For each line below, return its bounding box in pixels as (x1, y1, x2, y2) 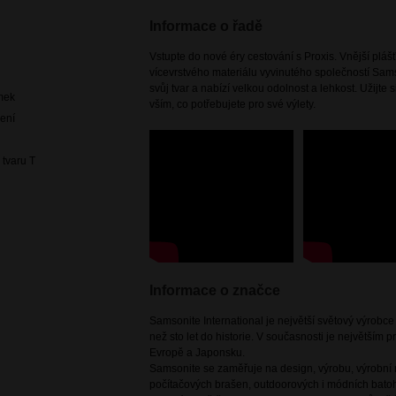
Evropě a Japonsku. (149, 346, 246, 359)
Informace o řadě (149, 18, 263, 34)
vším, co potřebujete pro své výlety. (149, 97, 316, 110)
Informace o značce (149, 282, 281, 298)
